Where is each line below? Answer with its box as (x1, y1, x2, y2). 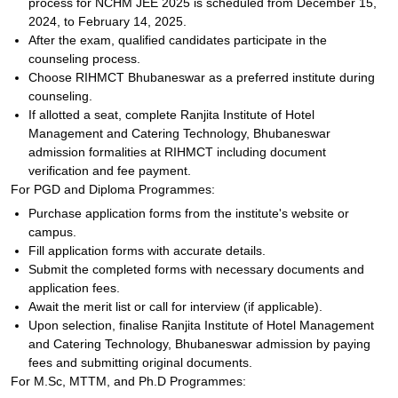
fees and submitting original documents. (28, 355, 252, 370)
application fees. (28, 281, 120, 295)
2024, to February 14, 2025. (28, 14, 187, 28)
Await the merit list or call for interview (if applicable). (28, 299, 322, 314)
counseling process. (28, 52, 140, 66)
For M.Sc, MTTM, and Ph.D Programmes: (11, 374, 246, 388)
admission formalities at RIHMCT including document (28, 145, 326, 159)
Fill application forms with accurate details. (28, 243, 266, 258)
